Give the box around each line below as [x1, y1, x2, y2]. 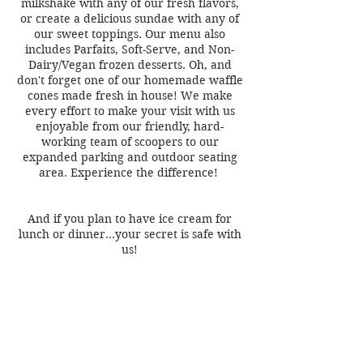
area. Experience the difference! [38, 165, 221, 180]
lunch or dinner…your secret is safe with [18, 227, 241, 241]
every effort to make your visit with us [24, 104, 235, 118]
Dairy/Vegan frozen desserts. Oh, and [28, 58, 232, 72]
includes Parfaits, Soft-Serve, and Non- [25, 42, 234, 57]
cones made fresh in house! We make [27, 88, 233, 103]
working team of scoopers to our [41, 135, 219, 149]
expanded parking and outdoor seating [22, 150, 237, 164]
